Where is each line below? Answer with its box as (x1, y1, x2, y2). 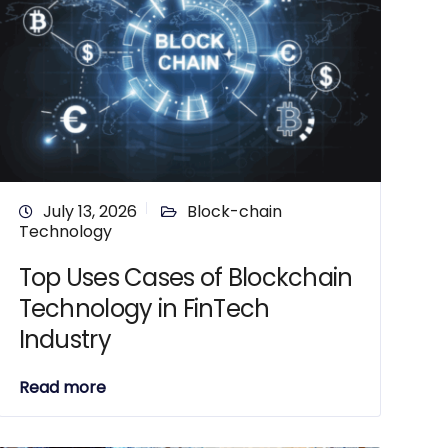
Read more (18, 376, 106, 399)
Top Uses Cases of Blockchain (18, 261, 353, 294)
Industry (18, 323, 111, 356)
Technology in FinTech (18, 292, 270, 325)
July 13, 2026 (42, 200, 137, 223)
